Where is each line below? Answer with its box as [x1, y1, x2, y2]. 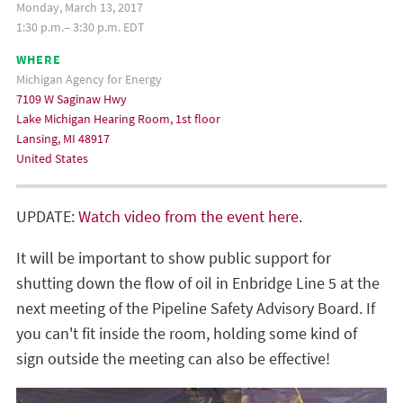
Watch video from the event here [78, 206, 299, 228]
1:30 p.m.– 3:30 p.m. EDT [16, 18, 145, 37]
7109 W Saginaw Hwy [16, 90, 127, 109]
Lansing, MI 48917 [16, 130, 110, 148]
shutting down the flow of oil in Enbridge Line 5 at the [16, 273, 380, 295]
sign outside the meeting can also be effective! [16, 348, 330, 371]
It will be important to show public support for [16, 247, 331, 270]
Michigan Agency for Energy [16, 70, 162, 89]
